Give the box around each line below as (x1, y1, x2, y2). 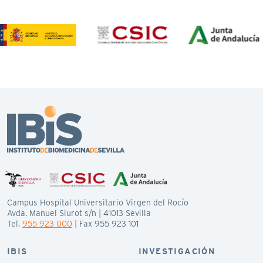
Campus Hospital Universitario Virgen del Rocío (7, 197, 188, 207)
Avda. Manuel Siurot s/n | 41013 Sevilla (7, 208, 151, 218)
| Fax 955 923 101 (72, 218, 139, 228)
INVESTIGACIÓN (139, 246, 215, 256)
